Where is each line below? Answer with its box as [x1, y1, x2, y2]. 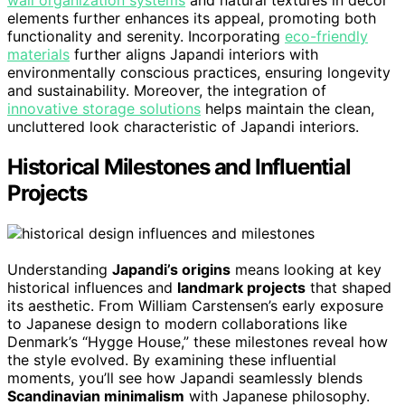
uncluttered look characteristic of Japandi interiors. [7, 117, 359, 136]
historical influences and [7, 278, 177, 297]
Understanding [7, 259, 112, 278]
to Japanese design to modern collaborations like [7, 314, 347, 333]
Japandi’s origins [112, 259, 231, 278]
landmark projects [177, 278, 306, 297]
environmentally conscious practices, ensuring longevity [7, 62, 391, 81]
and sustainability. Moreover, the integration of [7, 80, 326, 99]
